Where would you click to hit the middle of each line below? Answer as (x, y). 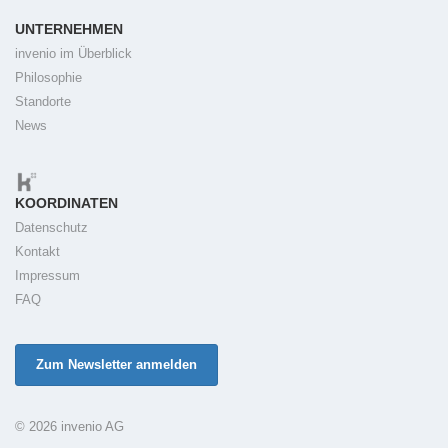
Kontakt (37, 252)
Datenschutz (51, 228)
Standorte (43, 102)
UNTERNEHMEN (69, 29)
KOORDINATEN (66, 203)
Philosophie (48, 78)
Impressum (47, 276)
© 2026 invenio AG (69, 427)
